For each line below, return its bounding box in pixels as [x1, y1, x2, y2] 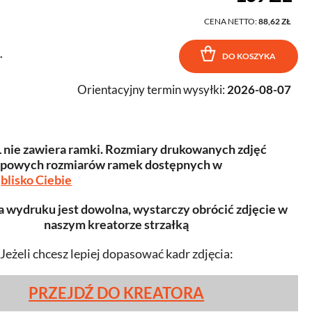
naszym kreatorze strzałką [44, 217, 189, 232]
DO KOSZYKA [222, 51, 276, 61]
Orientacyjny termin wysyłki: [77, 82, 227, 97]
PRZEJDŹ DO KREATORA [29, 283, 205, 302]
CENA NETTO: [204, 16, 258, 26]
